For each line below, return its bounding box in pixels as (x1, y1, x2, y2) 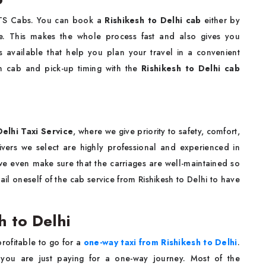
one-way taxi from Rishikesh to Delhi (83, 236, 237, 248)
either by (201, 14, 240, 26)
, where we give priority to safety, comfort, (73, 125, 240, 137)
